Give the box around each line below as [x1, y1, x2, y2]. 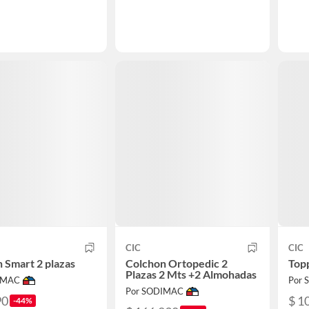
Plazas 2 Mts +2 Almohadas [125, 268, 257, 281]
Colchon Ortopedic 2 [125, 257, 228, 270]
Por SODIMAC [125, 286, 183, 297]
